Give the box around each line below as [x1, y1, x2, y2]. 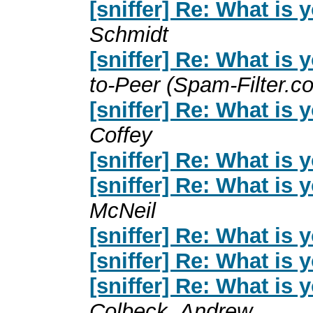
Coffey [89, 122, 152, 147]
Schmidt [89, 22, 168, 47]
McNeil [89, 198, 156, 223]
